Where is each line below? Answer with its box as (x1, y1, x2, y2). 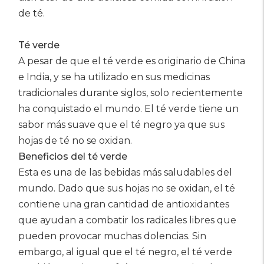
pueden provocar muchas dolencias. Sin (18, 230, 206, 242)
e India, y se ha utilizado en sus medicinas (18, 71, 210, 82)
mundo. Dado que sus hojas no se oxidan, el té (18, 183, 235, 194)
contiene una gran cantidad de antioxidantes (18, 199, 229, 210)
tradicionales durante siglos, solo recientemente (18, 87, 243, 98)
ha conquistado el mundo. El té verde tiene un (18, 103, 239, 114)
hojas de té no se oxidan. (18, 135, 132, 146)
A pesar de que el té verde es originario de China (18, 55, 245, 67)
